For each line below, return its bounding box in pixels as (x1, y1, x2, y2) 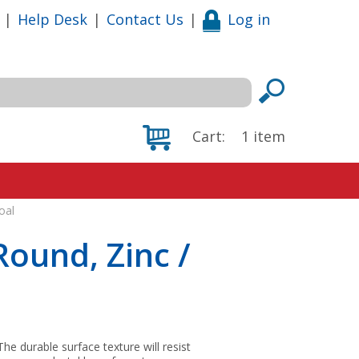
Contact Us (107, 9, 184, 29)
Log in (228, 9, 270, 29)
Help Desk (18, 9, 87, 29)
